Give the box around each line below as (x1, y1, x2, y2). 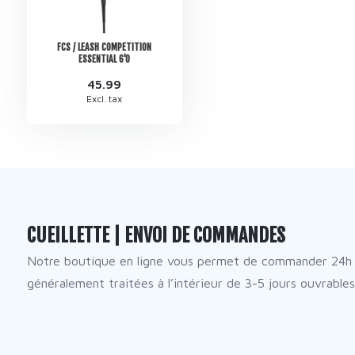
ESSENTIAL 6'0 (78, 52, 131, 65)
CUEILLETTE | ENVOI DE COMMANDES (26, 223, 285, 247)
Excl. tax (86, 92, 123, 105)
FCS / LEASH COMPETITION (57, 40, 152, 53)
